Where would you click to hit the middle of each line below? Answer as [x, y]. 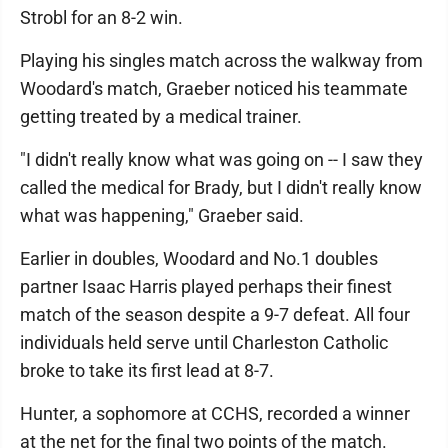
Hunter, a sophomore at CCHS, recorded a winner [215, 413]
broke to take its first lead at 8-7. [147, 370]
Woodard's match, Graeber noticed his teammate [214, 88]
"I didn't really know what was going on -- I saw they [221, 159]
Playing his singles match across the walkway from [221, 60]
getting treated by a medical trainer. [161, 116]
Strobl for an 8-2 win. [101, 17]
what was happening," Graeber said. [162, 215]
